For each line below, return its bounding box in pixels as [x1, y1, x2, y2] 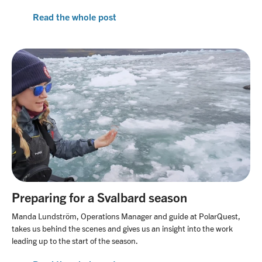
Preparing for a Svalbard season [12, 189, 187, 205]
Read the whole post [33, 11, 116, 23]
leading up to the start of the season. [12, 235, 138, 246]
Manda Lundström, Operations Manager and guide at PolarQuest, [12, 211, 240, 221]
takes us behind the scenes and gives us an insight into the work [12, 223, 233, 233]
